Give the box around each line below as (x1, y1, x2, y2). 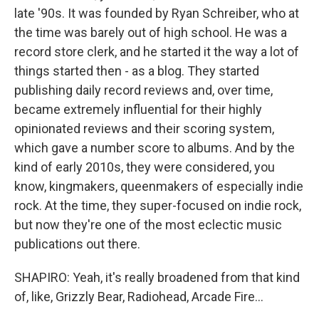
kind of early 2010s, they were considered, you (14, 159, 275, 174)
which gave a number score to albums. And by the (14, 140, 295, 155)
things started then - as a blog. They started (14, 63, 259, 78)
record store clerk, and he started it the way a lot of (14, 44, 299, 59)
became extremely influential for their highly (14, 102, 262, 117)
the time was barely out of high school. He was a (14, 25, 287, 40)
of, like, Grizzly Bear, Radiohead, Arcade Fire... (14, 289, 263, 304)
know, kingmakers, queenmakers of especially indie (14, 179, 303, 194)
